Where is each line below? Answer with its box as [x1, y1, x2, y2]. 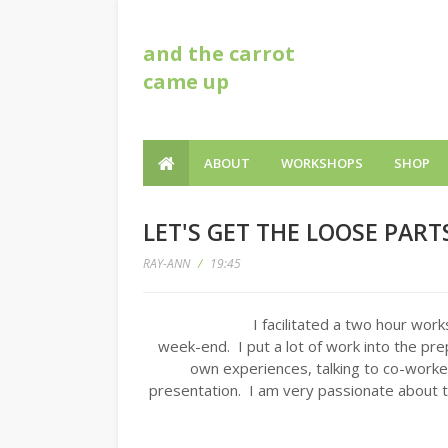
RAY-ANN [143, 255, 190, 272]
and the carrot [143, 40, 295, 67]
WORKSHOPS [281, 154, 363, 172]
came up [143, 68, 229, 95]
